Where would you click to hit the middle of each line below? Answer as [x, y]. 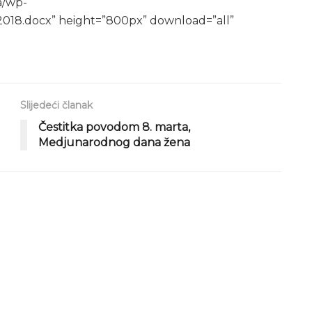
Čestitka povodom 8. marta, [114, 127]
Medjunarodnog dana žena [114, 142]
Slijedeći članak [56, 105]
